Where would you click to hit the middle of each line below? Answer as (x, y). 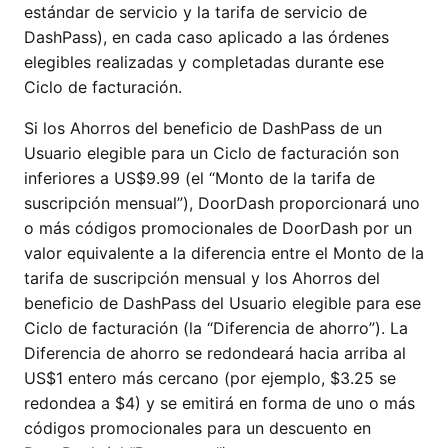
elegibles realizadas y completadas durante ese (204, 62)
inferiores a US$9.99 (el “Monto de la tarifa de (199, 178)
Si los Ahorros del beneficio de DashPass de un (203, 128)
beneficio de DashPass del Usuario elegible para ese (222, 303)
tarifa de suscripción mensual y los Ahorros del (202, 278)
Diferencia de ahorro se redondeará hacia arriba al (215, 353)
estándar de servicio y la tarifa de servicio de (195, 12)
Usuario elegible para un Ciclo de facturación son (211, 153)
